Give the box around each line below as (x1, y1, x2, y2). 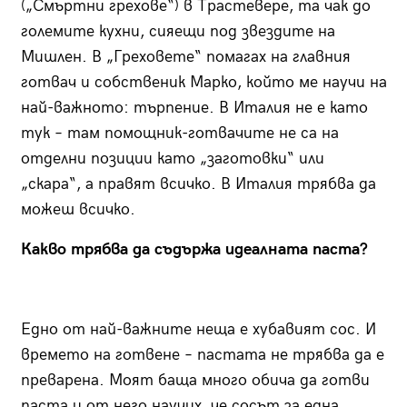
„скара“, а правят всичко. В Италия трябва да (20, 174, 376, 194)
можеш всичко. (20, 199, 135, 219)
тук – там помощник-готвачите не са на (20, 123, 339, 143)
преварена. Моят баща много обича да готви (20, 370, 370, 390)
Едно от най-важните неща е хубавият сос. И (20, 319, 376, 339)
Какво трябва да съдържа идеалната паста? (20, 239, 368, 259)
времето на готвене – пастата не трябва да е (20, 344, 384, 364)
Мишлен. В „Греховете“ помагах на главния (20, 46, 351, 66)
